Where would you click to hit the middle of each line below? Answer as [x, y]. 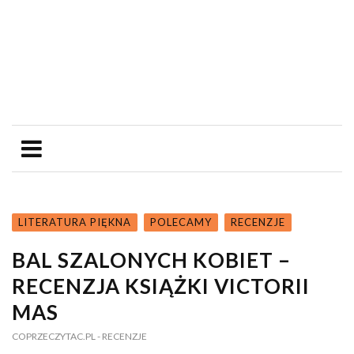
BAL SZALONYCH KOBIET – [151, 260]
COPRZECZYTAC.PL [54, 336]
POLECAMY [181, 222]
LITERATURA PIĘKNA [75, 222]
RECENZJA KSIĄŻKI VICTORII [161, 286]
